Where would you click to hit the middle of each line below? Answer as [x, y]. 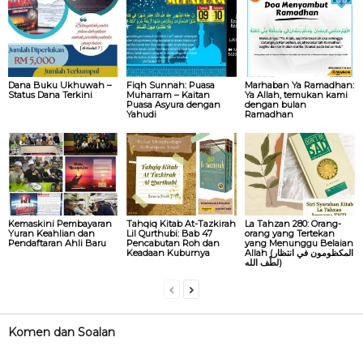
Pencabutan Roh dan [173, 243]
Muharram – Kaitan [168, 94]
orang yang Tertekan [289, 233]
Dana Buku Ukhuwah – [60, 85]
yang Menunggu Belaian [299, 243]
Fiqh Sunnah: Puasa [170, 85]
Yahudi [141, 114]
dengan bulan [275, 104]
